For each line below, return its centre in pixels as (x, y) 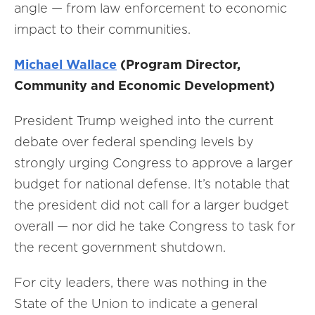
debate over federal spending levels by (134, 142)
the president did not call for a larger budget (152, 205)
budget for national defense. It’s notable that (152, 184)
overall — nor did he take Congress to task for (155, 226)
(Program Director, (179, 64)
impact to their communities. (102, 29)
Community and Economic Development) (144, 85)
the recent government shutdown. (120, 247)
